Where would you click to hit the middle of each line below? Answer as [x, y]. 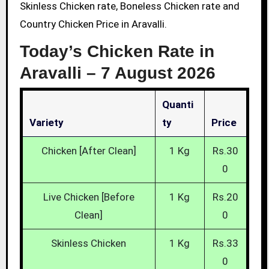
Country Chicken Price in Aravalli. [93, 24]
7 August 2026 [158, 73]
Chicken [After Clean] [89, 151]
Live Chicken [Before [89, 197]
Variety [46, 123]
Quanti [177, 105]
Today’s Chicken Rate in [117, 51]
